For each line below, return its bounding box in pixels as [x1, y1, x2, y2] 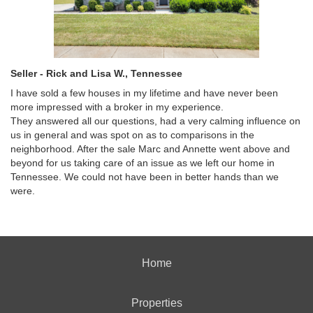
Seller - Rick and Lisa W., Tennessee [10, 68, 182, 79]
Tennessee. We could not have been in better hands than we [10, 171, 279, 182]
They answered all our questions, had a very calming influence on [10, 115, 300, 126]
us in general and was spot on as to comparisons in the [10, 129, 254, 140]
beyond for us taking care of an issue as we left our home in [10, 157, 275, 168]
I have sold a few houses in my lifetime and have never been [10, 87, 278, 99]
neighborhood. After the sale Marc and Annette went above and [10, 143, 290, 154]
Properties [131, 297, 182, 309]
